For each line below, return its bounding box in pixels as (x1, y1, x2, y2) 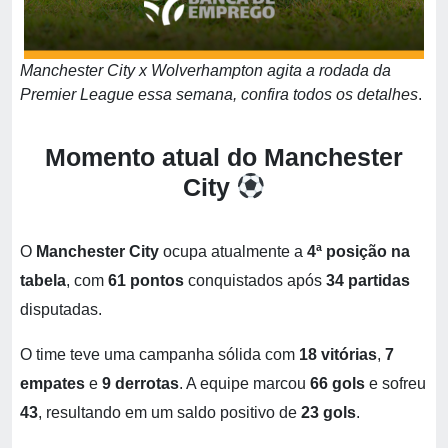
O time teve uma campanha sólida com (20, 346, 299, 363)
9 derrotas (102, 375, 179, 392)
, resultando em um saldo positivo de (38, 404, 301, 421)
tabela (20, 272, 66, 289)
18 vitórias (299, 346, 377, 363)
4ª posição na (307, 243, 410, 260)
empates (20, 375, 85, 392)
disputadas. (20, 301, 106, 318)
